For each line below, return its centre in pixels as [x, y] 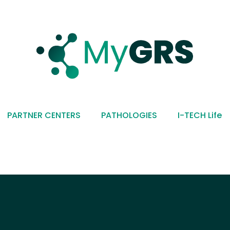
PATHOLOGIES [129, 115]
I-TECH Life [200, 115]
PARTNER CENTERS [44, 115]
